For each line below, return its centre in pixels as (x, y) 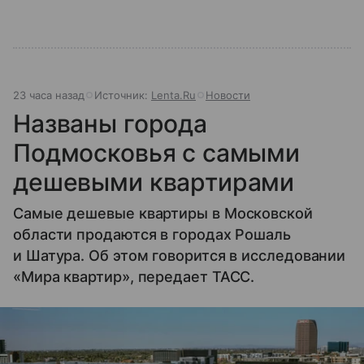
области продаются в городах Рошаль (152, 235)
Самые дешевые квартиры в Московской (163, 214)
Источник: (123, 95)
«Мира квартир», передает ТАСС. (134, 277)
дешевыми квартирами (154, 182)
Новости (228, 95)
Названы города (110, 124)
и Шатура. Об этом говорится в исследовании (180, 256)
